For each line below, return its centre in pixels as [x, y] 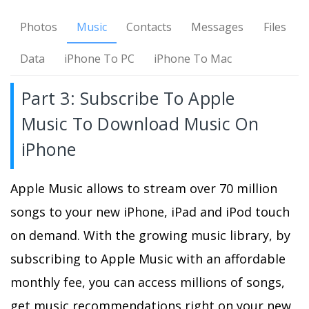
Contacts [149, 27]
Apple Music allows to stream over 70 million [144, 188]
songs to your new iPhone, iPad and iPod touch [150, 212]
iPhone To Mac [193, 58]
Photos [39, 27]
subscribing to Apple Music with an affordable [148, 259]
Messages [218, 27]
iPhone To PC [100, 58]
